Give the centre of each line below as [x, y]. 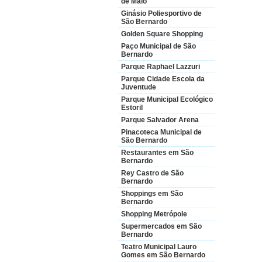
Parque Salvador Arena [160, 120]
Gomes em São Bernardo [163, 255]
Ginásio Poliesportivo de [161, 13]
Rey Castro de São [152, 173]
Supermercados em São [161, 226]
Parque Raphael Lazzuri [161, 67]
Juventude [139, 87]
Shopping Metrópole [154, 214]
